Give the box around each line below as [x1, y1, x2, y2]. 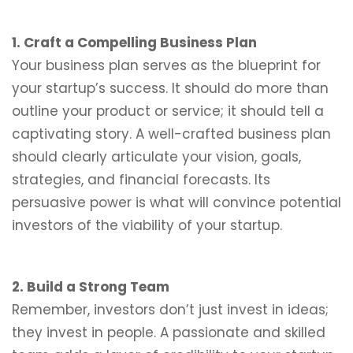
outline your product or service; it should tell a [12, 102, 324, 121]
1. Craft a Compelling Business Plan [12, 33, 257, 52]
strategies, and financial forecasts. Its [12, 170, 270, 189]
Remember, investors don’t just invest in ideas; [12, 300, 329, 319]
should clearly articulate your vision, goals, [12, 147, 301, 166]
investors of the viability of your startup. [12, 216, 282, 235]
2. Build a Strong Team [12, 277, 169, 296]
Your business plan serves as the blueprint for [12, 56, 321, 75]
